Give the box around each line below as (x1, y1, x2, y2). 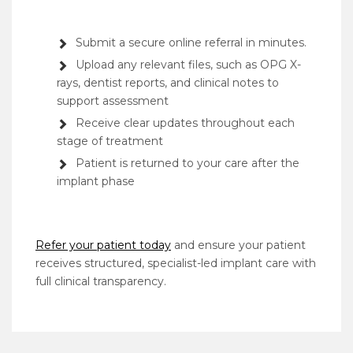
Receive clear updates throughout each (76, 116, 295, 131)
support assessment (57, 94, 169, 109)
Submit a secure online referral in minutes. (76, 35, 307, 50)
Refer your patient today (35, 238, 171, 253)
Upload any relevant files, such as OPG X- (76, 58, 301, 72)
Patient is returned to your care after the (76, 156, 299, 171)
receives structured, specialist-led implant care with (35, 256, 316, 271)
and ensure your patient (171, 238, 306, 253)
